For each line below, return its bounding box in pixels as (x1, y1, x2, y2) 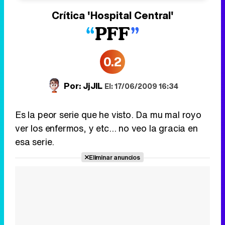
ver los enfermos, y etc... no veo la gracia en (15, 122, 198, 135)
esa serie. (15, 135, 55, 149)
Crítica (51, 8, 87, 23)
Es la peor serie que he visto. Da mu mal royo (15, 108, 201, 122)
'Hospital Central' (87, 8, 174, 23)
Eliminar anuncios (89, 153, 140, 162)
